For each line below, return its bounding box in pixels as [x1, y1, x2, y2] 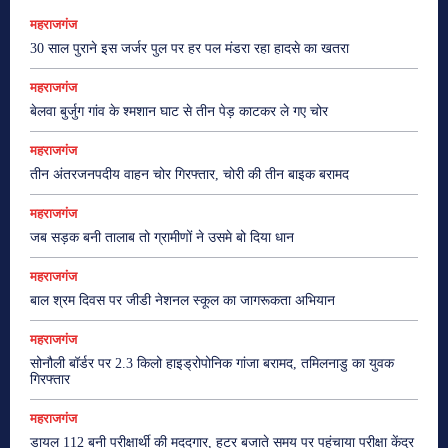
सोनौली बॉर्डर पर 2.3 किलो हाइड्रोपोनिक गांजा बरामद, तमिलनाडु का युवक [30, 356, 394, 372]
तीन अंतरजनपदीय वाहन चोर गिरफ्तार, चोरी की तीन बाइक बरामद [30, 167, 349, 183]
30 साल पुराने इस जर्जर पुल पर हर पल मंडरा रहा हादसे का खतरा [30, 41, 349, 57]
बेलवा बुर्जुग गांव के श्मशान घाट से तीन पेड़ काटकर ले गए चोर [30, 104, 328, 120]
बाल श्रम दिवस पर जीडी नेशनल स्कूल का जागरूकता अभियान [30, 293, 335, 309]
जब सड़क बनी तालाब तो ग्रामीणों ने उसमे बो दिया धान [30, 230, 294, 246]
